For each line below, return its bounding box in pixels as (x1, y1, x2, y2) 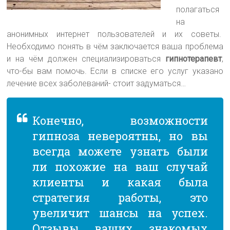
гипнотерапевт (165, 53, 222, 64)
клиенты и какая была (32, 174, 208, 189)
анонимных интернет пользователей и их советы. (7, 29, 223, 39)
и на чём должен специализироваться (7, 53, 165, 64)
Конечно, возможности (32, 112, 208, 128)
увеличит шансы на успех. (32, 205, 208, 220)
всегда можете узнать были (32, 143, 208, 159)
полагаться (176, 4, 220, 14)
